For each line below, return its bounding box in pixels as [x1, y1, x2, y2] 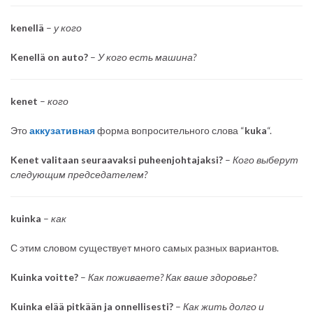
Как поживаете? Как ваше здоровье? [88, 270, 256, 283]
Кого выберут [233, 153, 298, 166]
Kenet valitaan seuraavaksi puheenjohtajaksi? [10, 153, 223, 166]
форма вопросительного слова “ [97, 124, 245, 136]
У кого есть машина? [96, 50, 196, 63]
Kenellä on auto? [10, 50, 88, 63]
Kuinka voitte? [10, 270, 78, 283]
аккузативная [29, 124, 95, 136]
